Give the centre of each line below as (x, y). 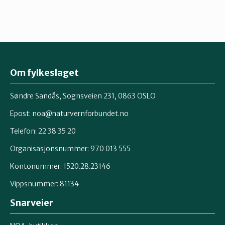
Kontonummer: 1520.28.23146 (60, 166)
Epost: (21, 113)
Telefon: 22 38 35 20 (43, 131)
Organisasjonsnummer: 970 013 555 (70, 148)
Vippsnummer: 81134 (44, 184)
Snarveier (32, 202)
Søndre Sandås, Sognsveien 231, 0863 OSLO (83, 96)
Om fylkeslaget (44, 72)
